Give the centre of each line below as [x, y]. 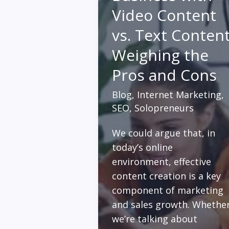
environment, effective [162, 161]
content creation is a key [166, 176]
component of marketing [168, 190]
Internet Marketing [179, 95]
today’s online [142, 147]
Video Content [164, 15]
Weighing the [160, 55]
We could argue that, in [164, 133]
